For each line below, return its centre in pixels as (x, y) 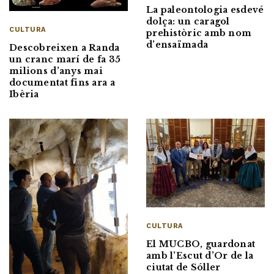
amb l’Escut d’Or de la (200, 256)
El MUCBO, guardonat (201, 244)
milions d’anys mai (56, 71)
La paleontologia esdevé (205, 9)
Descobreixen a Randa (65, 47)
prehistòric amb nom (199, 33)
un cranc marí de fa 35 (65, 59)
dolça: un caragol (188, 21)
